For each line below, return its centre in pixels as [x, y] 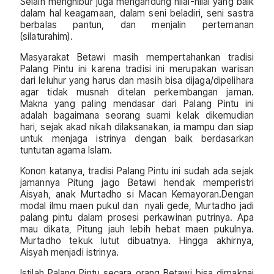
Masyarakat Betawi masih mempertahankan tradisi [137, 57]
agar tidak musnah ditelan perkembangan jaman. [137, 92]
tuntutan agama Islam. [66, 150]
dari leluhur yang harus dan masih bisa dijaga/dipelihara [137, 80]
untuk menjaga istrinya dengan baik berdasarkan [137, 138]
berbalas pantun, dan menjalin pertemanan [137, 24]
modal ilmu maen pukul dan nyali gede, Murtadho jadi [137, 206]
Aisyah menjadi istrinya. [69, 253]
